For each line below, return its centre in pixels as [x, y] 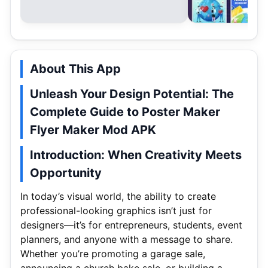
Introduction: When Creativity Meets [136, 155]
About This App [75, 69]
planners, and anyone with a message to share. [127, 239]
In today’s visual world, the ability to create [118, 196]
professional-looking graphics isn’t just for [116, 211]
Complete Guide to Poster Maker [125, 112]
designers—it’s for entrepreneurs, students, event [131, 225]
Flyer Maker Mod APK [93, 130]
